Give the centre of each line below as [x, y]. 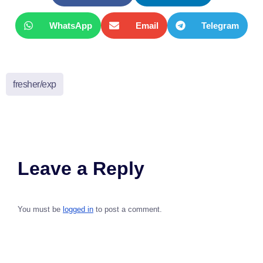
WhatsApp [71, 26]
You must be [40, 210]
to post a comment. [128, 210]
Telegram [220, 26]
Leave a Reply [81, 169]
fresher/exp [35, 85]
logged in [78, 210]
